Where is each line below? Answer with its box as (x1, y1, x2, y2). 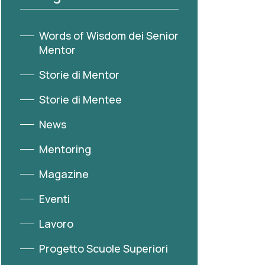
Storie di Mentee (39, 92, 122, 106)
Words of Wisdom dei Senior (39, 28, 179, 43)
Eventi (39, 191, 70, 206)
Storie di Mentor (39, 67, 119, 82)
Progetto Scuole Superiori (39, 241, 168, 256)
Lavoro (39, 216, 73, 231)
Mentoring (39, 141, 91, 156)
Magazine (39, 166, 89, 181)
